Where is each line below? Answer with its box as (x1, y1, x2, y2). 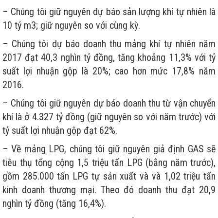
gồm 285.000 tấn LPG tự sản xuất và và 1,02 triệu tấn (2, 170, 216, 182)
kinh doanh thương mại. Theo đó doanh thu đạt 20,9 (2, 183, 216, 196)
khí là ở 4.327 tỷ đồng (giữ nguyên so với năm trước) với (2, 110, 216, 123)
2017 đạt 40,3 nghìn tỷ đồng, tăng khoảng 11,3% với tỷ (2, 51, 216, 63)
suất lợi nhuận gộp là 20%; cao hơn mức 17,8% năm (2, 65, 216, 77)
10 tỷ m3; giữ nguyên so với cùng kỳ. (2, 19, 140, 31)
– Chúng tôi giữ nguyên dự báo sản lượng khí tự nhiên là (2, 5, 216, 18)
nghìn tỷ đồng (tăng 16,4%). (2, 197, 106, 209)
